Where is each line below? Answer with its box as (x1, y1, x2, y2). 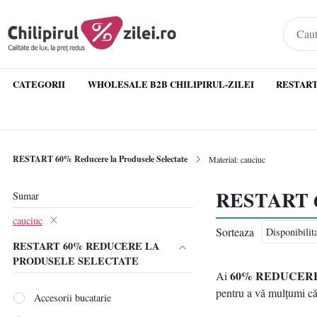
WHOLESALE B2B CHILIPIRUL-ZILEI (87, 77, 254, 91)
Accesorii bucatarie (34, 290, 112, 304)
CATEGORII (13, 77, 66, 91)
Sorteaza (216, 224, 255, 239)
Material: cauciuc (209, 154, 265, 165)
